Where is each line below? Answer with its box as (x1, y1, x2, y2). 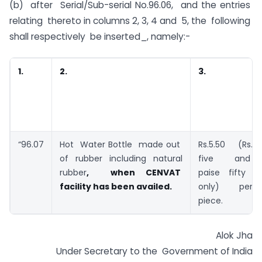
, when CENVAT (87, 167, 182, 179)
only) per (198, 181, 253, 193)
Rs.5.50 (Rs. (198, 139, 253, 151)
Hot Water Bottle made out (60, 139, 182, 151)
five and (198, 153, 253, 165)
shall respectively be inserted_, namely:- (9, 30, 190, 43)
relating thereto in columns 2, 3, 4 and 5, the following (9, 15, 253, 27)
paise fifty (198, 167, 253, 179)
